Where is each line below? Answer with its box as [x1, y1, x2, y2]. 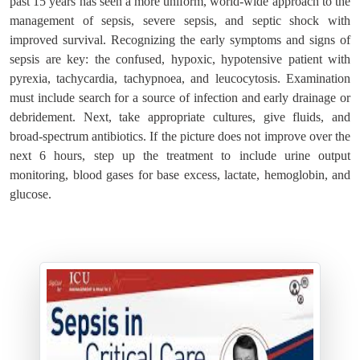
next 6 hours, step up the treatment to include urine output [10, 149, 350, 162]
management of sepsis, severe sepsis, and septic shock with [10, 14, 350, 27]
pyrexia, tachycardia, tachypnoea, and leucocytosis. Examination [10, 72, 350, 85]
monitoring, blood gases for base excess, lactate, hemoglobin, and [10, 168, 350, 182]
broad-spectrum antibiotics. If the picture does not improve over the [10, 129, 350, 143]
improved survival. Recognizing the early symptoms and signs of [10, 33, 350, 47]
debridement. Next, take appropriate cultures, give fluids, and [10, 110, 350, 124]
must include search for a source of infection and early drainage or [10, 91, 350, 104]
